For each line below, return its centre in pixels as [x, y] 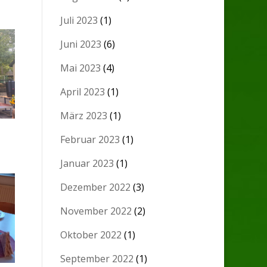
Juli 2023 [79, 21]
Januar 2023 [87, 164]
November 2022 [96, 211]
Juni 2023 [81, 44]
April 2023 [83, 92]
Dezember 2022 [96, 187]
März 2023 [84, 116]
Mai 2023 [81, 68]
